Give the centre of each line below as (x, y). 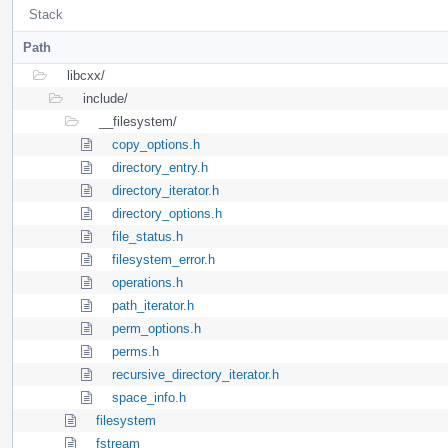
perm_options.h (156, 328)
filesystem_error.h (163, 259)
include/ (105, 98)
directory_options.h (167, 213)
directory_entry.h (160, 167)
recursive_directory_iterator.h (195, 374)
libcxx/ (86, 75)
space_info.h (149, 397)
